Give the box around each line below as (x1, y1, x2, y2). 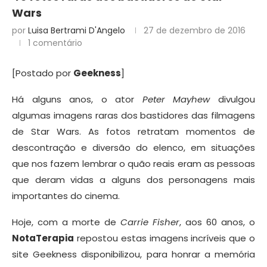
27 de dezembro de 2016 (144, 24, 246, 37)
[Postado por (12, 67, 73, 80)
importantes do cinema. (12, 190, 120, 203)
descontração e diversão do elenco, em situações (12, 141, 255, 154)
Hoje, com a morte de (12, 216, 120, 229)
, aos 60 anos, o (179, 216, 255, 229)
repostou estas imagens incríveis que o (74, 232, 255, 245)
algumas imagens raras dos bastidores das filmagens (12, 109, 255, 122)
